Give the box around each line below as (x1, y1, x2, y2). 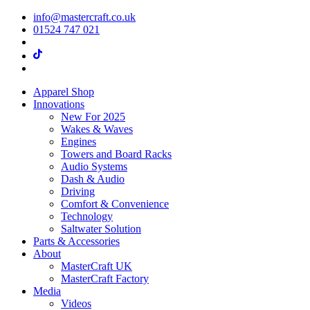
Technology (61, 210, 113, 222)
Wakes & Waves (61, 123, 133, 135)
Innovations (33, 98, 84, 110)
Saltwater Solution (61, 223, 141, 235)
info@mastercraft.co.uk (33, 11, 136, 23)
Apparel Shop (33, 86, 94, 98)
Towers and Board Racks (61, 148, 172, 160)
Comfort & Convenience (61, 198, 169, 210)
